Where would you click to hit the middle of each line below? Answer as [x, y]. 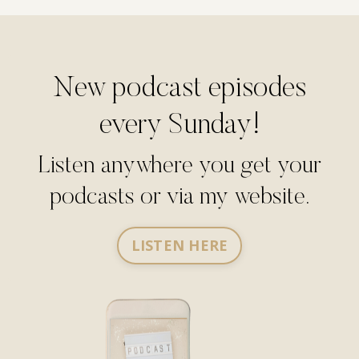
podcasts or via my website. [179, 198]
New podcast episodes [179, 89]
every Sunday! [179, 126]
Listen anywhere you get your [179, 166]
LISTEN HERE [179, 245]
